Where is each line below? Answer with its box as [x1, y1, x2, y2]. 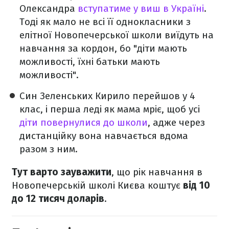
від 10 [183, 179, 210, 191]
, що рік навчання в [111, 166, 202, 178]
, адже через [148, 117, 205, 128]
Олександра [19, 3, 78, 14]
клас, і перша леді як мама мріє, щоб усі [19, 103, 200, 115]
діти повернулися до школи [19, 117, 148, 128]
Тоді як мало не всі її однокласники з [19, 16, 191, 28]
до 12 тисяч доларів [12, 193, 104, 204]
